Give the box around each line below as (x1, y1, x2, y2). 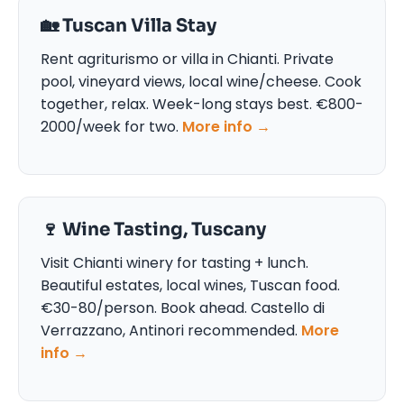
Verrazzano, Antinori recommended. (41, 319, 301, 341)
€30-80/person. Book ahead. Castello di (41, 297, 325, 318)
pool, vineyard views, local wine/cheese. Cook (41, 70, 362, 92)
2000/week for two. (41, 115, 182, 137)
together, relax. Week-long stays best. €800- (41, 93, 363, 115)
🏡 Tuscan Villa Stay (41, 14, 216, 37)
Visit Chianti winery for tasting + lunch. (41, 252, 308, 273)
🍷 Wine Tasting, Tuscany (41, 217, 266, 241)
